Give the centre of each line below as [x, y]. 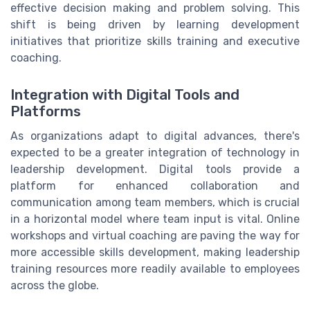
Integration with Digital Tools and [125, 95]
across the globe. [55, 286]
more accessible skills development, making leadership [155, 253]
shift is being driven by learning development [155, 25]
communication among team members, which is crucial [155, 203]
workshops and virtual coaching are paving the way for [155, 236]
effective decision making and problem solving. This [155, 8]
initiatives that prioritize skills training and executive [155, 42]
